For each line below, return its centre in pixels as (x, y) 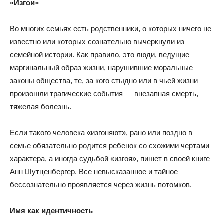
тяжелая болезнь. (41, 107)
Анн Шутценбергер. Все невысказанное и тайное (94, 172)
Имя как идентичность (51, 211)
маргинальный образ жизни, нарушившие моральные (101, 68)
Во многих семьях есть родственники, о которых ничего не (111, 29)
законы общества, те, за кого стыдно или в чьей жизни (104, 81)
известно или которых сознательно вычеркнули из (97, 42)
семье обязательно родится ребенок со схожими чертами (110, 146)
